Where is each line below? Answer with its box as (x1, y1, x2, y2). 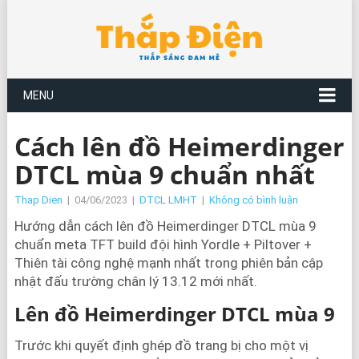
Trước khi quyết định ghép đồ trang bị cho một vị (14, 337, 309, 353)
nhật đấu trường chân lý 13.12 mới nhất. (14, 273, 257, 289)
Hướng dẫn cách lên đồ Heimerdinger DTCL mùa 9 (14, 218, 317, 234)
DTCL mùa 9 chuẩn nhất (14, 157, 315, 192)
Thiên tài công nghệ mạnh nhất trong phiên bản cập (14, 255, 323, 271)
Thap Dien (14, 194, 63, 206)
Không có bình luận (208, 194, 298, 206)
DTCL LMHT (139, 194, 197, 206)
